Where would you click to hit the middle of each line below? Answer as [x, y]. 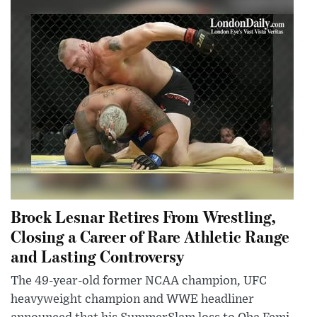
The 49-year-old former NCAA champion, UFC [139, 281]
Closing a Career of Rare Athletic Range [150, 236]
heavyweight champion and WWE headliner [132, 299]
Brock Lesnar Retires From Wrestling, [143, 216]
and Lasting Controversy [97, 255]
